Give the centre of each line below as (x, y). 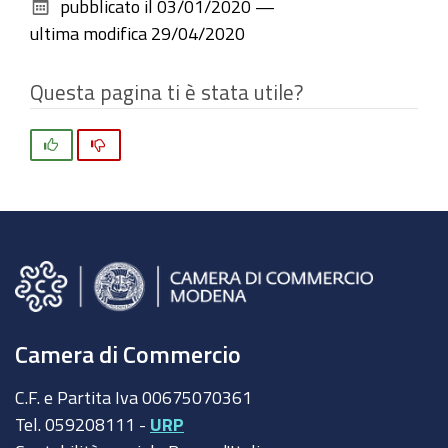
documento (71, 13)
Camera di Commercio (128, 354)
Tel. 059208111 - (82, 423)
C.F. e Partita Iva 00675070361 (133, 396)
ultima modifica (88, 32)
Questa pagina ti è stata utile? (166, 92)
